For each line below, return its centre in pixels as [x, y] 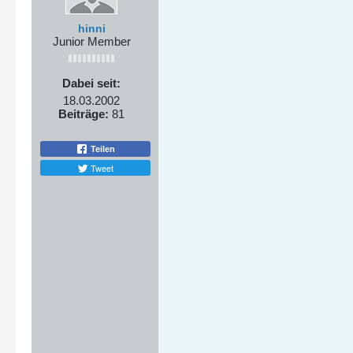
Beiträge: [84, 114]
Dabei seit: [91, 83]
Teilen [102, 149]
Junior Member [91, 41]
